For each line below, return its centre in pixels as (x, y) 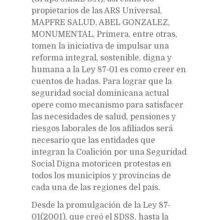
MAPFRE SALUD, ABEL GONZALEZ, (101, 22)
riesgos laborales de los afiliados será (102, 128)
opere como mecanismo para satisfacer (107, 105)
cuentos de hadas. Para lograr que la (102, 81)
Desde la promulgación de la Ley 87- (101, 205)
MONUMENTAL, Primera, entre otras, (104, 34)
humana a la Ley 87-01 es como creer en (109, 69)
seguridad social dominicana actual (100, 93)
